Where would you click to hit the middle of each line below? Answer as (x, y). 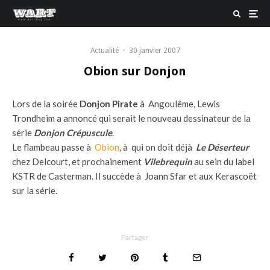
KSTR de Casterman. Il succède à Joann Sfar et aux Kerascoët (134, 176)
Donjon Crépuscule (73, 133)
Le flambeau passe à (53, 147)
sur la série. (35, 190)
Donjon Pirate (109, 104)
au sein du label (223, 162)
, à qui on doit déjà (158, 147)
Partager (135, 237)
